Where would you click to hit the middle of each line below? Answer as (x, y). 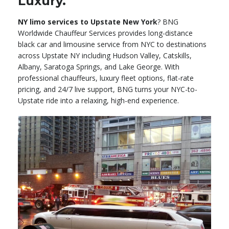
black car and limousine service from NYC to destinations (112, 44)
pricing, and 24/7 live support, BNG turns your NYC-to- (108, 89)
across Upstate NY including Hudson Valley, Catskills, (105, 56)
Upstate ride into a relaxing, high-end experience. (98, 101)
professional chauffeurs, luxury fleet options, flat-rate (106, 78)
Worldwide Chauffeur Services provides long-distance (105, 33)
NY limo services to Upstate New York (88, 22)
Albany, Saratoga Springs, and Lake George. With (99, 67)
